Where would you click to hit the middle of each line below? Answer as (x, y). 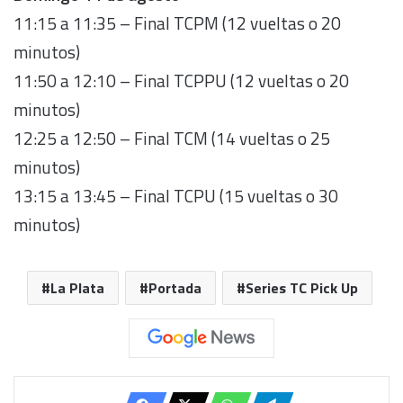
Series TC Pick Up (301, 288)
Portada (175, 288)
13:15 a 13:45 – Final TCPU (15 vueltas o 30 (176, 196)
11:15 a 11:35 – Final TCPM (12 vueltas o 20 (177, 23)
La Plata (77, 288)
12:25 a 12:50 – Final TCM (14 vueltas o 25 (172, 139)
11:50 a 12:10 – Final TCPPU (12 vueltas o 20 (181, 81)
